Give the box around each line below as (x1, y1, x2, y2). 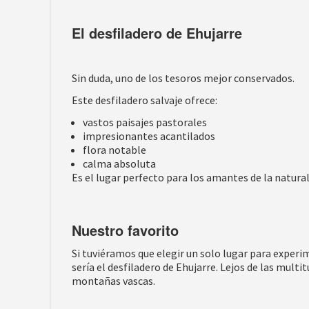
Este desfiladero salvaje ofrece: (72, 93, 217, 107)
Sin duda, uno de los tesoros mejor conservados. (72, 71, 295, 85)
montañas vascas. (72, 274, 155, 288)
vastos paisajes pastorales (83, 115, 207, 129)
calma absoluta (83, 157, 156, 170)
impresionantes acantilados (83, 129, 215, 143)
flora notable (83, 143, 146, 157)
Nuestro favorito (72, 220, 179, 240)
